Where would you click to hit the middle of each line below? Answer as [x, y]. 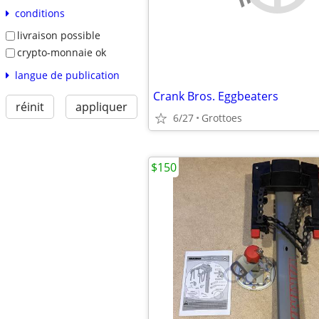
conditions [40, 14]
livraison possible [58, 36]
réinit [30, 106]
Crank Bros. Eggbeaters [216, 96]
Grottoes [222, 118]
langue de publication [67, 75]
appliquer [101, 106]
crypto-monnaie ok [61, 52]
